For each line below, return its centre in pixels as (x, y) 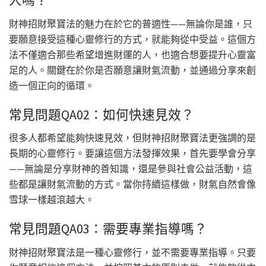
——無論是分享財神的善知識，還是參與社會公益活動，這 (131, 169)
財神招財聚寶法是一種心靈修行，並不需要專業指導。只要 (132, 252)
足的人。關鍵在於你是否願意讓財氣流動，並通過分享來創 (132, 70)
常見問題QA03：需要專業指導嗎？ (108, 229)
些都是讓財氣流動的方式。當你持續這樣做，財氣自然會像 (132, 184)
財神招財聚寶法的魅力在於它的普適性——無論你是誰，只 (131, 24)
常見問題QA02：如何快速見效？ (102, 115)
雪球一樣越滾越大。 (52, 200)
